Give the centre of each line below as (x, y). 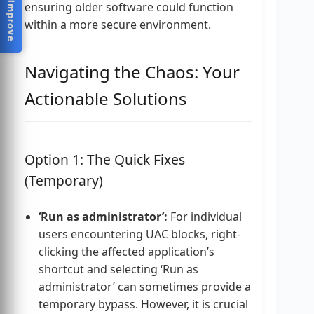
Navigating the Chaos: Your (132, 72)
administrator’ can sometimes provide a (145, 286)
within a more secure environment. (118, 25)
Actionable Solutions (106, 99)
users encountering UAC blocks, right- (139, 234)
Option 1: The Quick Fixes (105, 159)
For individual (205, 216)
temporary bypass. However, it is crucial (143, 304)
